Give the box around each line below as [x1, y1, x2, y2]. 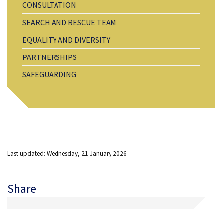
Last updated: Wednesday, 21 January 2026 [7, 149, 127, 158]
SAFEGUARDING [22, 69, 76, 79]
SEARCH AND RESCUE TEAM [22, 17, 116, 27]
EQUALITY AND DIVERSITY [22, 34, 110, 45]
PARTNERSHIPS [22, 52, 77, 62]
